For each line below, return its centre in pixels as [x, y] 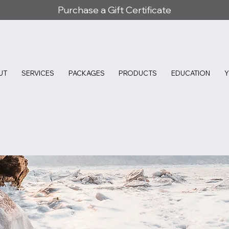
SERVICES [38, 73]
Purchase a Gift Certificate [114, 10]
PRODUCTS [138, 73]
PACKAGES [86, 73]
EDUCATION [191, 73]
